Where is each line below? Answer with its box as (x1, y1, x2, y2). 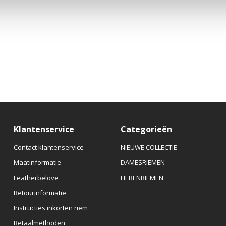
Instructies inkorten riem (13, 203, 88, 212)
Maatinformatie (13, 157, 61, 167)
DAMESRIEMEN (120, 157, 165, 167)
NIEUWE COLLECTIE (120, 142, 177, 152)
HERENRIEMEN (120, 173, 163, 182)
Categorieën (120, 123, 172, 135)
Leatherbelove (13, 173, 59, 182)
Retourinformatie (13, 188, 66, 197)
